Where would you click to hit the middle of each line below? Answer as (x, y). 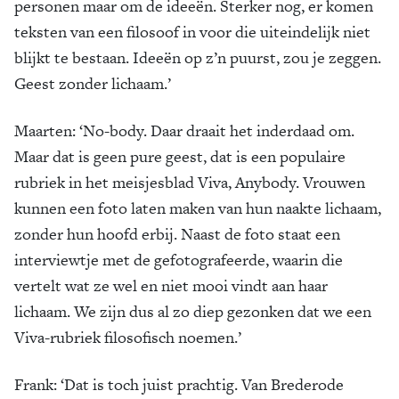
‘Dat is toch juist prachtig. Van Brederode (200, 384)
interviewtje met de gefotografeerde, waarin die (179, 260)
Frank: (36, 384)
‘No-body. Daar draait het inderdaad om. (215, 130)
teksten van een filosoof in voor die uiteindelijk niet (192, 32)
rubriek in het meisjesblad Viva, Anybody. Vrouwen (190, 182)
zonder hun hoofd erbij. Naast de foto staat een (177, 234)
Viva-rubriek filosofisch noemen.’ (128, 337)
